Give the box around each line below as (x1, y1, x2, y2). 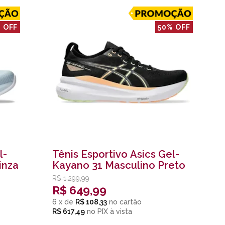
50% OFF (158, 23, 190, 32)
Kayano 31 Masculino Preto (52, 159, 186, 171)
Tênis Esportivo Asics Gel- (52, 148, 180, 160)
